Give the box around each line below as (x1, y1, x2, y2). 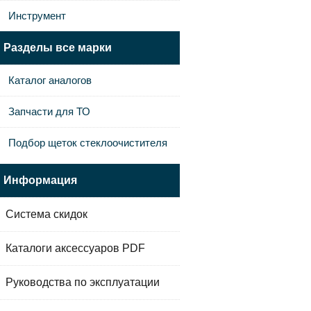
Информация (3, 174, 77, 186)
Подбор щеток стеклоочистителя (8, 137, 167, 149)
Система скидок (6, 208, 87, 220)
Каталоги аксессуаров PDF (6, 242, 145, 254)
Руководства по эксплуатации (6, 276, 160, 288)
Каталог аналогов (8, 74, 92, 86)
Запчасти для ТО (8, 106, 90, 117)
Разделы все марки (3, 42, 112, 53)
